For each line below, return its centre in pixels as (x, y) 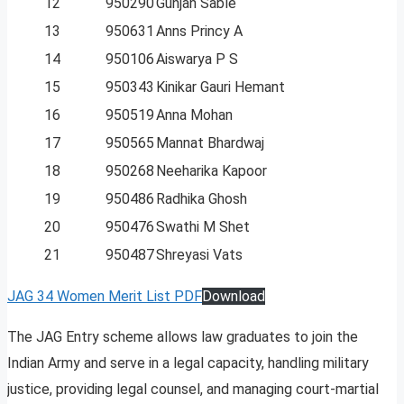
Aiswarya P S (197, 60)
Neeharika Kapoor (211, 171)
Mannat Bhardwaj (210, 143)
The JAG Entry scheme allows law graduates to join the (183, 337)
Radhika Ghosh (202, 199)
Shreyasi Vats (199, 255)
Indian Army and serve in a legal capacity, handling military (188, 363)
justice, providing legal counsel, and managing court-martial (193, 390)
